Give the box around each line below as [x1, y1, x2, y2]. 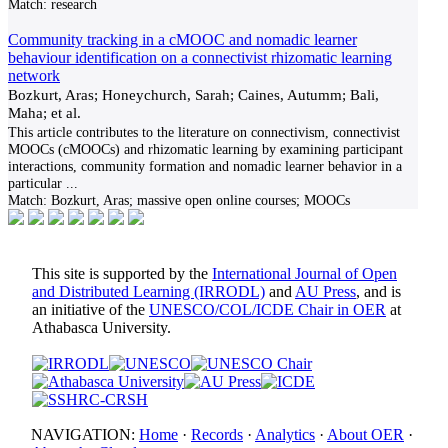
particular [8, 175, 62, 191]
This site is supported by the [32, 265, 212, 282]
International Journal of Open [212, 265, 397, 282]
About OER [327, 426, 404, 443]
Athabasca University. [32, 319, 171, 336]
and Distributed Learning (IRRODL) [32, 283, 265, 300]
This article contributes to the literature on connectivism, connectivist [8, 124, 400, 140]
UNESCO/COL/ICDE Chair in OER [149, 301, 386, 318]
